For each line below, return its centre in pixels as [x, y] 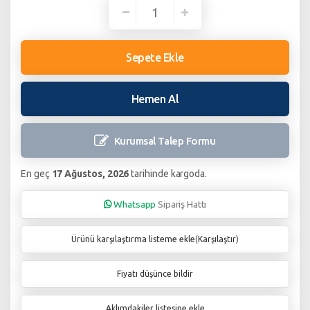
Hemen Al [155, 99]
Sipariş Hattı [182, 204]
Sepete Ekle [155, 58]
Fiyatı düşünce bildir [155, 274]
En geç [36, 174]
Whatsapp [135, 204]
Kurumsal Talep [150, 140]
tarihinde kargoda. [168, 174]
